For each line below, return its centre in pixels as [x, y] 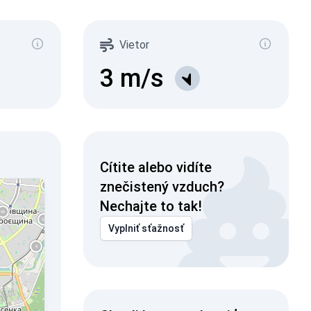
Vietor [134, 45]
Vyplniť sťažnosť [146, 228]
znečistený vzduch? [162, 187]
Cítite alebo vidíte [155, 167]
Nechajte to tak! [151, 206]
